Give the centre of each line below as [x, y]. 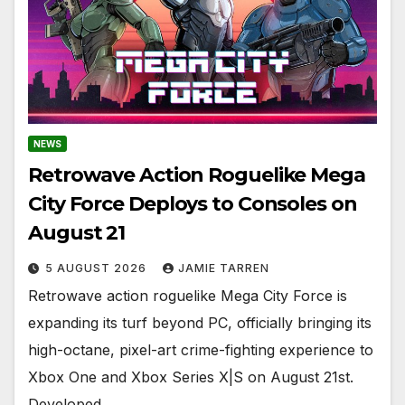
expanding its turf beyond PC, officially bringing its [200, 322]
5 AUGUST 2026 [98, 268]
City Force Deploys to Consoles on [193, 203]
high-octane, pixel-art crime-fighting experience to [201, 349]
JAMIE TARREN [224, 268]
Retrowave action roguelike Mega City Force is [188, 295]
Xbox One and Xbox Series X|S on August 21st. [191, 377]
